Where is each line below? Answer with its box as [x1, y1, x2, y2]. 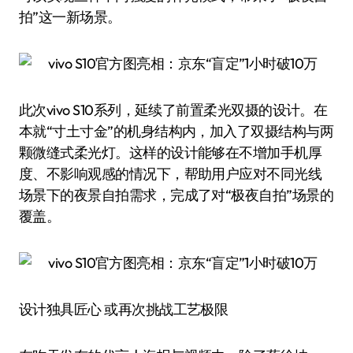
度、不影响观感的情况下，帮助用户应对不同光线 [19, 165, 322, 183]
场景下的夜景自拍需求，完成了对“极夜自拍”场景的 [19, 186, 334, 204]
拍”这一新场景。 [19, 8, 121, 26]
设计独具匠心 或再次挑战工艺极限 [19, 300, 229, 318]
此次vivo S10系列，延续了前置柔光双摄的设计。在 [19, 101, 328, 119]
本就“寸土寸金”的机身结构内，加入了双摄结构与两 [19, 122, 334, 140]
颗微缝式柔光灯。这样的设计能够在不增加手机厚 [19, 143, 322, 162]
